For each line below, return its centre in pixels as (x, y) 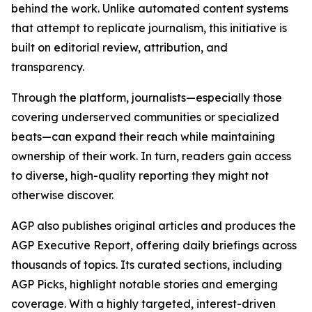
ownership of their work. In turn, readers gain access (151, 156)
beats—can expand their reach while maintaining (143, 136)
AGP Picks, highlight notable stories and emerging (145, 284)
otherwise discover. (62, 195)
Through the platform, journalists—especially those (147, 97)
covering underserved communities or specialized (145, 117)
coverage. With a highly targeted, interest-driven (143, 304)
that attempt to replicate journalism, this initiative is (149, 28)
